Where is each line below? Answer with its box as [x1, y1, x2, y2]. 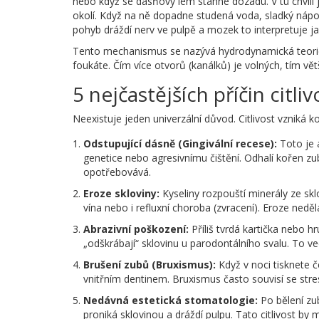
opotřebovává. [83, 165, 151, 179]
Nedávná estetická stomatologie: [83, 293, 258, 308]
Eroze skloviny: [83, 187, 159, 201]
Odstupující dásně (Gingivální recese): [83, 137, 277, 151]
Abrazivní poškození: [83, 222, 189, 236]
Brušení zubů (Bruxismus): [83, 258, 216, 272]
